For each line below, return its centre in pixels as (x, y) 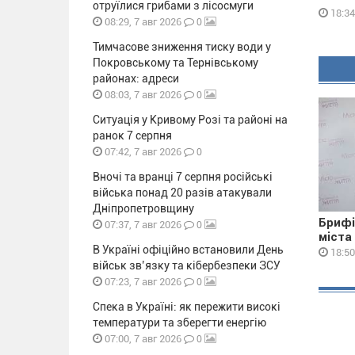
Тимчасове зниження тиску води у (182, 47)
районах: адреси (136, 78)
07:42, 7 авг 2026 (142, 152)
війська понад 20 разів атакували (182, 193)
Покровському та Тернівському (176, 63)
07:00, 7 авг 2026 (142, 339)
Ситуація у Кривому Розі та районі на (190, 120)
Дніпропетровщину (143, 208)
